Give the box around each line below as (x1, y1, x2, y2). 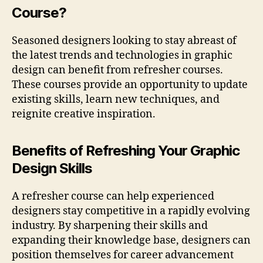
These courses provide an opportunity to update (12, 78, 248, 92)
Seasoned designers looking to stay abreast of (12, 34, 237, 48)
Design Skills (12, 160, 93, 177)
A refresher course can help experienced (12, 190, 214, 204)
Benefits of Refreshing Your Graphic (12, 142, 240, 160)
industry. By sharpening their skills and (12, 219, 208, 233)
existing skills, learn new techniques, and (12, 93, 220, 107)
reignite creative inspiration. (12, 107, 156, 122)
